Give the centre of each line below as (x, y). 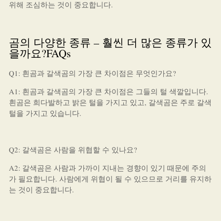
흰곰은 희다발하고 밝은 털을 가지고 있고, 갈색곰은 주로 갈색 (110, 102)
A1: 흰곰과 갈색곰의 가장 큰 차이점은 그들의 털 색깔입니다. (108, 91)
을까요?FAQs (40, 53)
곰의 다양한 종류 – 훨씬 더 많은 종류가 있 (110, 42)
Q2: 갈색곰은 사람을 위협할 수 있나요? (73, 149)
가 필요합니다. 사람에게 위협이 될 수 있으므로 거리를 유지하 (110, 179)
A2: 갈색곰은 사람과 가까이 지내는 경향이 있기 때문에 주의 (107, 168)
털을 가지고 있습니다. (45, 113)
